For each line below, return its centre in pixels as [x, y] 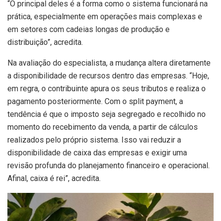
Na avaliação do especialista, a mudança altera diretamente [109, 63]
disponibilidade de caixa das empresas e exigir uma [97, 152]
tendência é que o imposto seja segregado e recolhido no [107, 114]
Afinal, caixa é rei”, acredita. [54, 178]
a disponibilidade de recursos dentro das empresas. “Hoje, [108, 75]
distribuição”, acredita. [45, 42]
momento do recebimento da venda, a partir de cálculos [103, 127]
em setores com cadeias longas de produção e [89, 29]
